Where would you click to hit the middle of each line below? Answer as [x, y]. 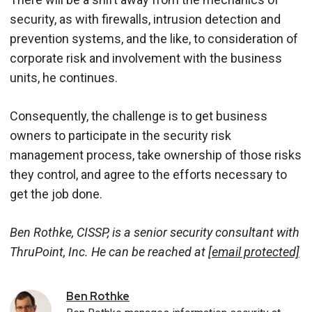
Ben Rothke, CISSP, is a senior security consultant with [155, 232]
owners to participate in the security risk [120, 135]
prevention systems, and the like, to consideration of [154, 38]
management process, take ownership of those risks [156, 155]
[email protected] [254, 251]
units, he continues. [64, 77]
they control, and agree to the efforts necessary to [148, 174]
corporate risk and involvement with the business [146, 58]
